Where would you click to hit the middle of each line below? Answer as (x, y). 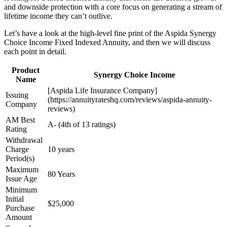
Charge (17, 149)
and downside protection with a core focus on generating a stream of (113, 7)
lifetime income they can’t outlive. (58, 16)
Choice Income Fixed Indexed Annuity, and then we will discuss (107, 43)
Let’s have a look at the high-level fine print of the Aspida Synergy (110, 33)
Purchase (20, 208)
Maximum (22, 170)
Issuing (17, 95)
